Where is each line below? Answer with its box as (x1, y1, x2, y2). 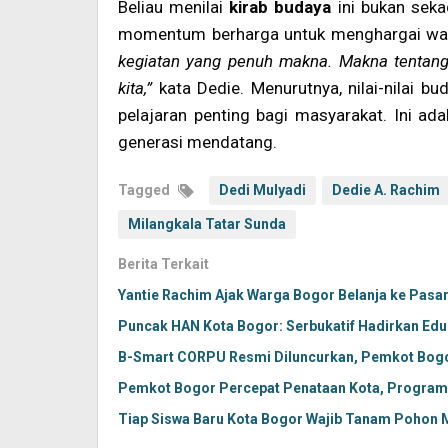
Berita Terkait (118, 255, 209, 272)
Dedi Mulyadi (219, 181, 306, 198)
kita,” (118, 77, 152, 98)
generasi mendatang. (118, 131, 277, 152)
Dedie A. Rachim (332, 181, 440, 198)
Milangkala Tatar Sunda (128, 215, 286, 232)
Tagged (118, 181, 173, 198)
